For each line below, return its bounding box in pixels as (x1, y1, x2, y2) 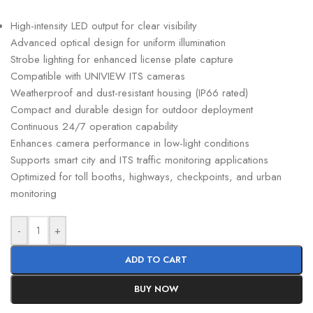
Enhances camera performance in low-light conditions (10, 136, 249, 152)
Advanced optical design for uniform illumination (10, 35, 226, 51)
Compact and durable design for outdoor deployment (10, 102, 253, 118)
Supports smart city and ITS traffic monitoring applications (10, 152, 268, 168)
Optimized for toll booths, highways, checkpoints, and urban (10, 169, 282, 185)
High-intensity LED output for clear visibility (10, 18, 197, 34)
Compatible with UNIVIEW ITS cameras (10, 68, 185, 85)
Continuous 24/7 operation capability (10, 119, 178, 135)
